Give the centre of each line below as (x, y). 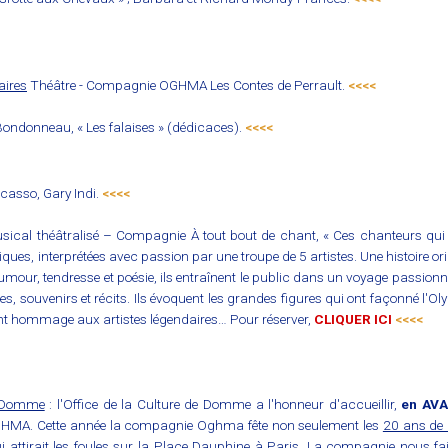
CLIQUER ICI (353, 319)
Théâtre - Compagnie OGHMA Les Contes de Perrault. (186, 85)
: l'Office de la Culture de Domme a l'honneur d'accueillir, (223, 404)
